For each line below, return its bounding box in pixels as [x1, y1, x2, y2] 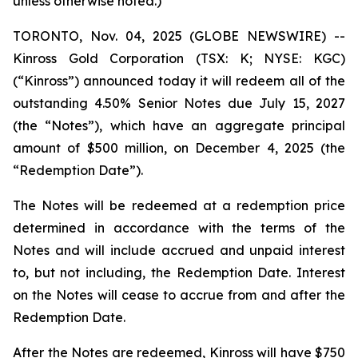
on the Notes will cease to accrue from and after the [13, 287, 345, 303]
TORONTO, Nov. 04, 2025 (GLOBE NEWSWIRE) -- [13, 28, 345, 44]
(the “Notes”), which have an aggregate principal [13, 117, 345, 133]
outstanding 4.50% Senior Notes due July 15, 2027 [13, 95, 345, 111]
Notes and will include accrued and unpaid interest [13, 242, 345, 258]
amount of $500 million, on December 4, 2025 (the [13, 140, 345, 156]
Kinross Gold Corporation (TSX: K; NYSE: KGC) [13, 50, 345, 66]
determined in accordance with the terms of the [13, 220, 345, 236]
